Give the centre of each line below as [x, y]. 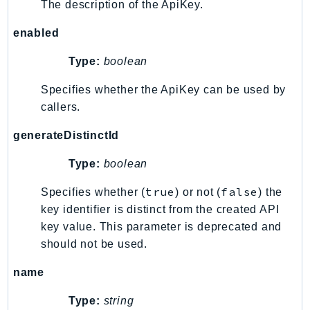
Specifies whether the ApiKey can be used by [163, 89]
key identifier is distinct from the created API [160, 209]
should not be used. [94, 244]
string [119, 300]
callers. [61, 107]
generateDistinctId [66, 135]
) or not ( [198, 192]
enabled [36, 33]
